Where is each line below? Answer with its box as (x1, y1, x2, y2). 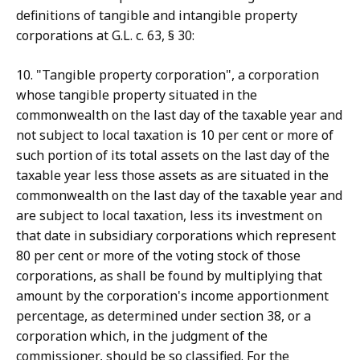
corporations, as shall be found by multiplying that (16, 267, 322, 285)
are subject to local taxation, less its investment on (16, 207, 322, 225)
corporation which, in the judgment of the (16, 327, 268, 346)
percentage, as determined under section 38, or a (16, 307, 311, 325)
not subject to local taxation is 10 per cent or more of (16, 126, 333, 145)
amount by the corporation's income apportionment (16, 287, 329, 305)
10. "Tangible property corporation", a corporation (16, 66, 319, 84)
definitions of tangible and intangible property (16, 6, 297, 25)
